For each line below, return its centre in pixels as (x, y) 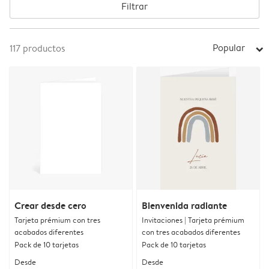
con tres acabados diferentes (191, 232)
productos (44, 48)
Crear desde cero (50, 205)
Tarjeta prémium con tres (57, 220)
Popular (229, 48)
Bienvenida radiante (184, 205)
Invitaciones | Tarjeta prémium (193, 220)
